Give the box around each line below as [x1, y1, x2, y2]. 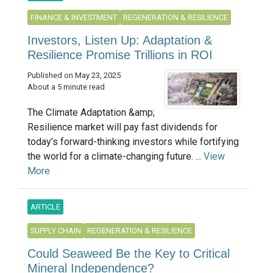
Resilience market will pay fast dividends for [27, 121, 218, 133]
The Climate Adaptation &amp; [27, 106, 155, 118]
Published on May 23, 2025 [27, 70, 121, 80]
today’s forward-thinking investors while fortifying [27, 135, 239, 147]
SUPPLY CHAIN [30, 225, 81, 235]
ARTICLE [30, 202, 60, 211]
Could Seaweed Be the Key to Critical [27, 246, 230, 260]
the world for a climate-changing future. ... [27, 150, 204, 162]
